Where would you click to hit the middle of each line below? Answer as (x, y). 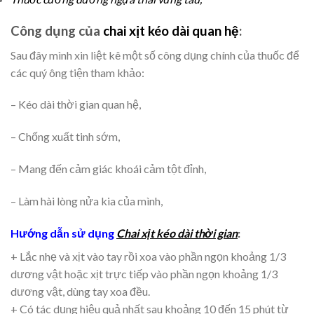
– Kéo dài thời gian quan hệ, (76, 104)
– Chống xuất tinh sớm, (65, 137)
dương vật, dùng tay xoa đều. (80, 291)
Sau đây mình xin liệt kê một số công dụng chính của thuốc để (155, 55)
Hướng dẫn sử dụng (62, 233)
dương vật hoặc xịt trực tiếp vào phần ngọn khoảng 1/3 (144, 273)
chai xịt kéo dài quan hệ (171, 31)
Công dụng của (57, 31)
